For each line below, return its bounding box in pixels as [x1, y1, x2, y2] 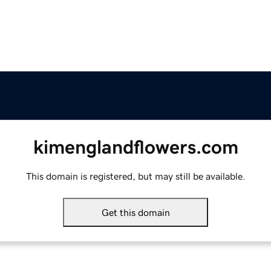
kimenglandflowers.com [33, 137, 238, 157]
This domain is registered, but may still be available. [25, 171, 246, 181]
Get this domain [101, 207, 170, 218]
